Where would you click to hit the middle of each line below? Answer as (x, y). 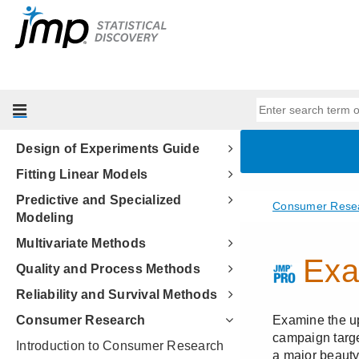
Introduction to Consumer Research (120, 346)
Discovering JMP (69, 20)
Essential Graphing (76, 97)
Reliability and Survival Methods (117, 294)
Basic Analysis (63, 72)
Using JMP (50, 46)
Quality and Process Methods (108, 269)
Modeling (45, 218)
